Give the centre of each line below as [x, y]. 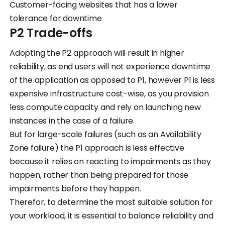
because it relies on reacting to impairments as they [110, 162]
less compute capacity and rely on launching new [105, 107]
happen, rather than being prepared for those [99, 175]
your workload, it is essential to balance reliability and [111, 216]
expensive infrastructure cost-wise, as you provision [109, 94]
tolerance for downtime [56, 19]
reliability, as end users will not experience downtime [110, 67]
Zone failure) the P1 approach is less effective [97, 148]
